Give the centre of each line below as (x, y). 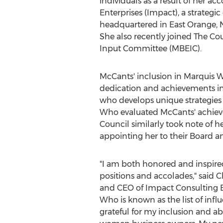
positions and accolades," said (158, 176)
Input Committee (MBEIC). (150, 49)
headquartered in (134, 25)
